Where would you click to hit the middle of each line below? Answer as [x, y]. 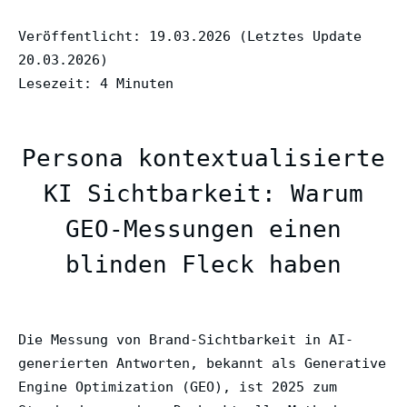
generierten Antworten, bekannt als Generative [202, 363]
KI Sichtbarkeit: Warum [203, 193]
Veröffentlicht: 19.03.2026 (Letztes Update [190, 36]
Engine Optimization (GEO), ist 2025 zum [178, 387]
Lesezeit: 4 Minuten [96, 83]
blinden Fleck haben [203, 264]
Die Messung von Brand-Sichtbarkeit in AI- [186, 339]
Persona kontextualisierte [203, 158]
